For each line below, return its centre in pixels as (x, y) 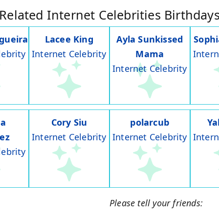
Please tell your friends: (156, 203)
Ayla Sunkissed (150, 39)
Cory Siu (69, 122)
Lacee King (69, 39)
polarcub (150, 122)
